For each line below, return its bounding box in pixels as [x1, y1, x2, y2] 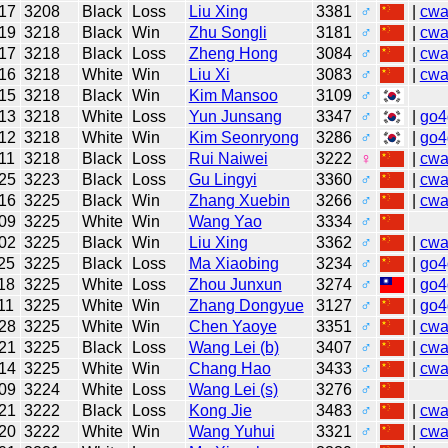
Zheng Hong [188, 44, 278, 62]
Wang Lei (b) [188, 338, 279, 356]
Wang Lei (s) [188, 380, 278, 398]
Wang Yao [188, 212, 262, 230]
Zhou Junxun [188, 275, 282, 293]
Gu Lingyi [188, 170, 257, 188]
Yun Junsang [188, 107, 282, 125]
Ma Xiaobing [188, 254, 279, 272]
